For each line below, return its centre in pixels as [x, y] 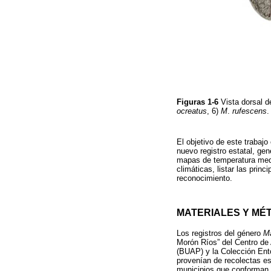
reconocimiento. [204, 178]
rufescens [250, 111]
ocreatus [192, 111]
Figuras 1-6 [199, 102]
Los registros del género [220, 233]
